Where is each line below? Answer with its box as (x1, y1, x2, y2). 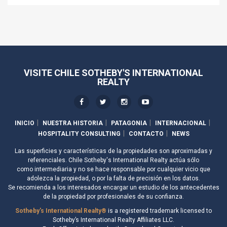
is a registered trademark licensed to (106, 207, 212, 215)
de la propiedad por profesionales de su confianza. (43, 193, 184, 201)
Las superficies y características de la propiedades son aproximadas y (15, 147, 212, 155)
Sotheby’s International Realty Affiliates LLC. (53, 216, 174, 224)
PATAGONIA (110, 120, 147, 127)
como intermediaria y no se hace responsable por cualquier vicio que (17, 166, 210, 173)
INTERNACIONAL (155, 120, 206, 127)
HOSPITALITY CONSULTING (37, 130, 121, 138)
